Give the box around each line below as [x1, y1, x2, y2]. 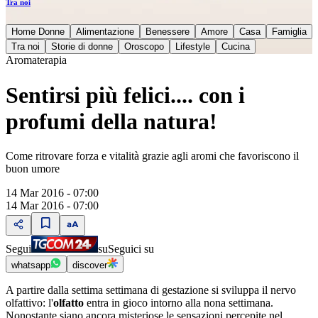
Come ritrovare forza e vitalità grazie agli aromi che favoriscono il [6, 150, 299, 162]
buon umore [6, 163, 60, 175]
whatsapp [11, 260, 50, 270]
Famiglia [272, 26, 307, 38]
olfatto [53, 297, 84, 309]
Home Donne [11, 26, 65, 38]
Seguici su [108, 243, 154, 255]
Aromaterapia [6, 54, 67, 67]
